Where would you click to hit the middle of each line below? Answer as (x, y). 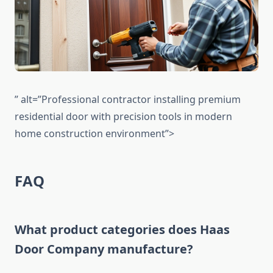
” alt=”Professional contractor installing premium (128, 100)
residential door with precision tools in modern (123, 117)
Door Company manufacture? (104, 249)
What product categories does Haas (122, 230)
